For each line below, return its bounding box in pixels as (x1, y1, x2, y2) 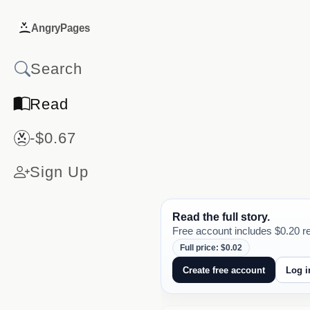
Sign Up (30, 163, 89, 181)
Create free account (183, 264, 265, 275)
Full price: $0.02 (180, 243, 242, 253)
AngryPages (30, 21, 91, 35)
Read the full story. (172, 210, 270, 224)
